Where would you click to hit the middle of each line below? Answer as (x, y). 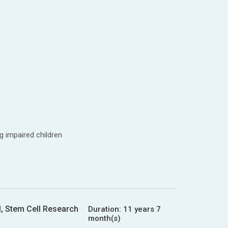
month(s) (104, 218)
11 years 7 (142, 209)
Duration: (105, 209)
